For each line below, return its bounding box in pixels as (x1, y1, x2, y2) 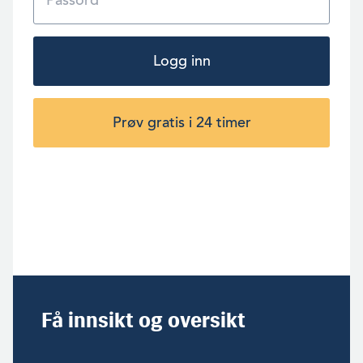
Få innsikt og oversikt (41, 306, 246, 333)
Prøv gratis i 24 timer (112, 113, 251, 131)
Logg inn (152, 51, 211, 70)
